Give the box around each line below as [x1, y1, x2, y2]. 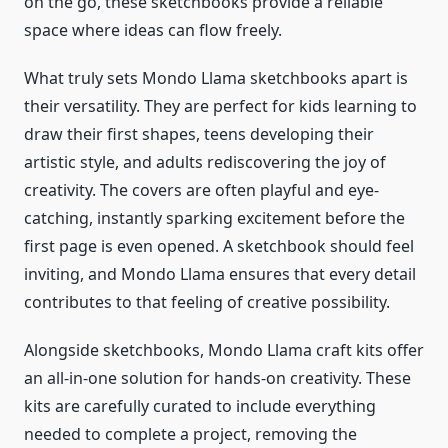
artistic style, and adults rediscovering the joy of [24, 151, 386, 174]
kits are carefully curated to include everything [24, 395, 376, 418]
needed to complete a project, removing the [24, 423, 357, 446]
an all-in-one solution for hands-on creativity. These [24, 367, 411, 390]
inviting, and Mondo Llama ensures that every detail [24, 263, 416, 286]
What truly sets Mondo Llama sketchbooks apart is [24, 67, 408, 90]
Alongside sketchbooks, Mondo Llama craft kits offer [24, 339, 424, 362]
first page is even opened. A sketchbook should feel [24, 235, 414, 258]
